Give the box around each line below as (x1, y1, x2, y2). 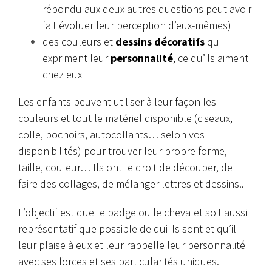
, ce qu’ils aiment (173, 50, 248, 65)
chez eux (42, 67, 82, 81)
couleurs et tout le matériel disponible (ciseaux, (18, 110, 233, 125)
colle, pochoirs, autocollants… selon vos (18, 127, 205, 141)
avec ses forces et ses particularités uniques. (18, 254, 219, 268)
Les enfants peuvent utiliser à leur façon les (18, 94, 216, 109)
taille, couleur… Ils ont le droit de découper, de (18, 160, 233, 174)
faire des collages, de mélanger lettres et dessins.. (18, 176, 244, 191)
